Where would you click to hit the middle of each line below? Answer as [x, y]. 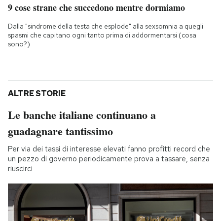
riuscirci [20, 168]
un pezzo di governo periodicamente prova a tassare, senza [109, 159]
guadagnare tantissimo [60, 131]
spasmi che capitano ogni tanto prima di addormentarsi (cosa [102, 35]
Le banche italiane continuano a [82, 114]
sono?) [19, 44]
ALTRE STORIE [37, 93]
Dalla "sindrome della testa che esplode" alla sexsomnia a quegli [106, 26]
